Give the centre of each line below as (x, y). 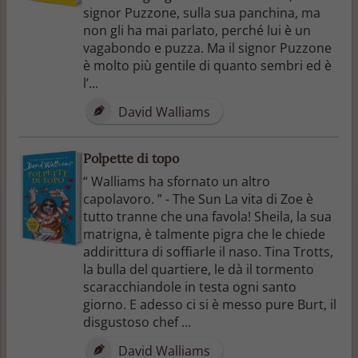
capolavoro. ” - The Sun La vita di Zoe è (198, 199)
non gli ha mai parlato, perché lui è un (197, 30)
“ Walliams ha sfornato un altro (177, 181)
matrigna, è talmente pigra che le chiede (204, 234)
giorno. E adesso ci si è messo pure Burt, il (210, 304)
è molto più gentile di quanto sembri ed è (207, 65)
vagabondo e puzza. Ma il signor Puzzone (207, 48)
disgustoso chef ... (137, 322)
